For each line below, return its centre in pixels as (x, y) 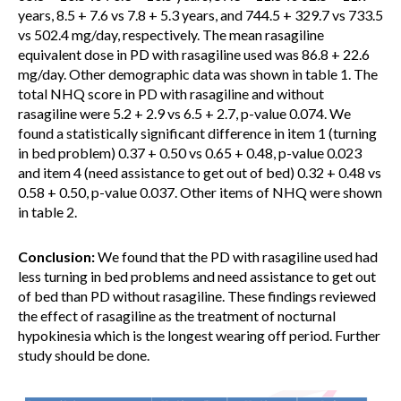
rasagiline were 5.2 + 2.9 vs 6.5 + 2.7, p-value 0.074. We (184, 113)
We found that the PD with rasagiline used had (236, 256)
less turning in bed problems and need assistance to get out (197, 276)
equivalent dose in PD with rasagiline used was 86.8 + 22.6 (194, 54)
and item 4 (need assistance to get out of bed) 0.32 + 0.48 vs (200, 172)
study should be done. (84, 355)
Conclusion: (56, 256)
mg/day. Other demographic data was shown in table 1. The (198, 74)
